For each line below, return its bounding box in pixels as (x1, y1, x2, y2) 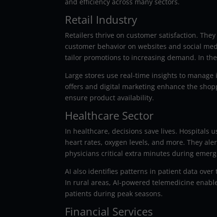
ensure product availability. (65, 93, 155, 102)
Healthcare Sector (65, 108, 154, 123)
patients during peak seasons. (65, 188, 163, 198)
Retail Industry (65, 12, 138, 27)
